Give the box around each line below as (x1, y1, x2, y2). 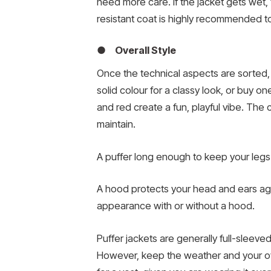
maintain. (97, 118, 135, 131)
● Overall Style (97, 44, 176, 56)
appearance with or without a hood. (97, 200, 255, 212)
